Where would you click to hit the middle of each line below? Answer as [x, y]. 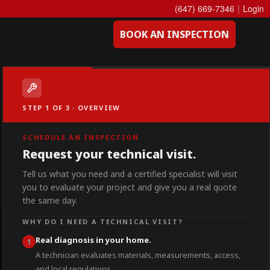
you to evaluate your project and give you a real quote [130, 187]
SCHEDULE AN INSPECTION [81, 137]
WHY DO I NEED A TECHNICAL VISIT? [103, 221]
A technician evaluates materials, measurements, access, [138, 255]
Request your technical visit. [109, 154]
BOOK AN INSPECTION [174, 34]
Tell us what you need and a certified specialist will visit [130, 174]
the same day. [50, 200]
